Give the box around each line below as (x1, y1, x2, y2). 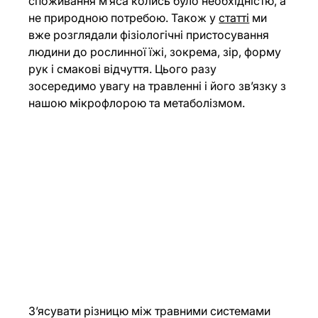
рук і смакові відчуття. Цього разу (28, 62, 220, 77)
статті (219, 11, 250, 26)
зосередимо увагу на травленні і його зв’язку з (28, 79, 290, 94)
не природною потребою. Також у (28, 11, 219, 26)
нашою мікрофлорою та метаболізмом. (28, 96, 246, 111)
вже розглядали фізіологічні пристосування (28, 28, 273, 43)
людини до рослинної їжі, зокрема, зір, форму (28, 45, 285, 60)
